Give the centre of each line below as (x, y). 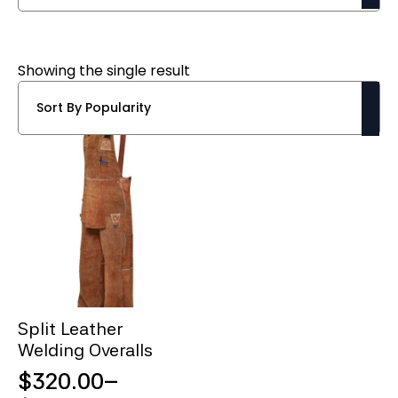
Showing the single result (104, 70)
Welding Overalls (85, 350)
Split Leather (71, 329)
